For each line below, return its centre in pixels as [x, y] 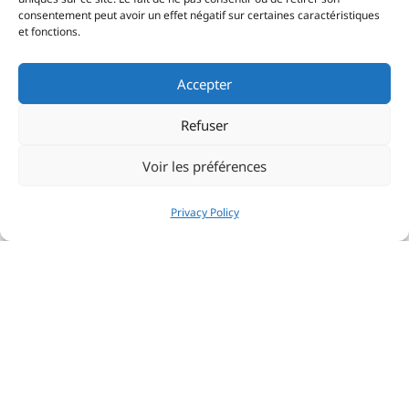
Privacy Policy [204, 212]
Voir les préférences [204, 166]
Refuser [204, 125]
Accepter [204, 84]
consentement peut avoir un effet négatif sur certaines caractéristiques [199, 15]
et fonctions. [49, 31]
